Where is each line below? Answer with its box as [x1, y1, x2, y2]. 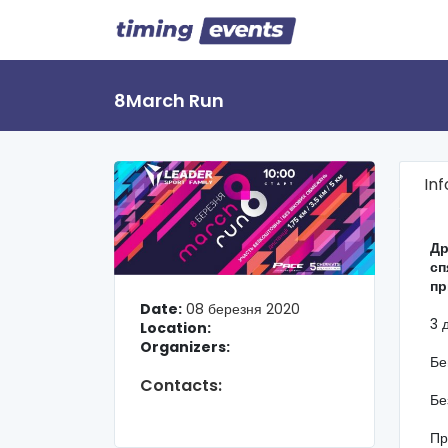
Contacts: [140, 374, 222, 398]
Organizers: [140, 337, 230, 358]
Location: [140, 318, 211, 339]
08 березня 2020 [186, 299, 300, 320]
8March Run [114, 88, 224, 113]
